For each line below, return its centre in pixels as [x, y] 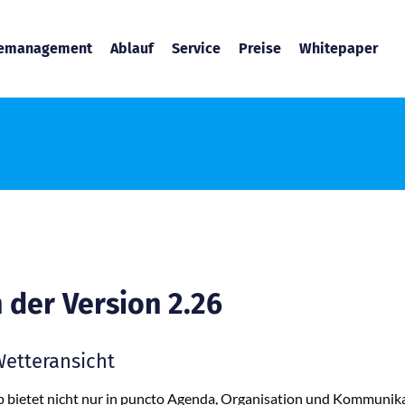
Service [197, 48]
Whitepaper [339, 48]
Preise [260, 48]
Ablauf [132, 48]
